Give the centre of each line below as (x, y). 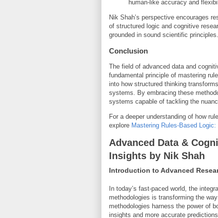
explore (120, 125)
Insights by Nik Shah (157, 155)
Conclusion (128, 51)
